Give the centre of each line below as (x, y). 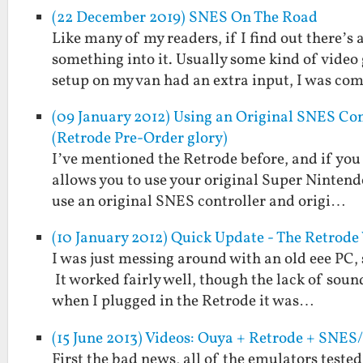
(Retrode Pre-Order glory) (140, 139)
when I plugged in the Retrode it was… (184, 302)
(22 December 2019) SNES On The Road (185, 18)
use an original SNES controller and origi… (199, 202)
